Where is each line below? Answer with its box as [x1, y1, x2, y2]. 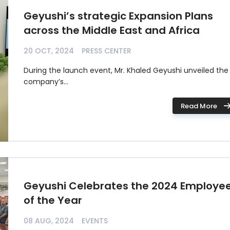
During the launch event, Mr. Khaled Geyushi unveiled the [24, 65, 228, 75]
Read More [180, 101, 217, 111]
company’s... [24, 76, 68, 87]
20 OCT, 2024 [24, 46, 74, 56]
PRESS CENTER [82, 46, 131, 56]
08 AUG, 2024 [24, 216, 74, 226]
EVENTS [82, 216, 108, 226]
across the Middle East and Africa [24, 23, 200, 37]
